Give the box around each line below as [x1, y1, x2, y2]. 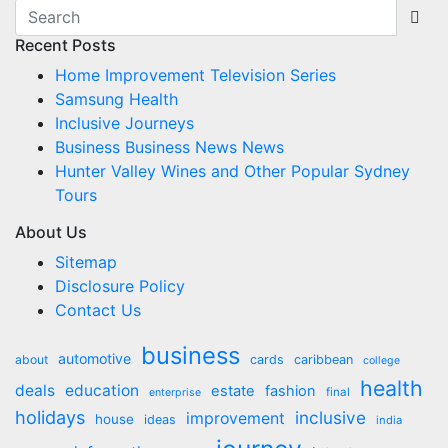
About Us [15, 222, 87, 242]
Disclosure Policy [55, 276, 185, 296]
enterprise [149, 386, 201, 399]
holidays [15, 406, 85, 428]
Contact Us [55, 300, 141, 320]
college [363, 354, 400, 367]
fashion [265, 382, 316, 400]
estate [211, 382, 255, 400]
